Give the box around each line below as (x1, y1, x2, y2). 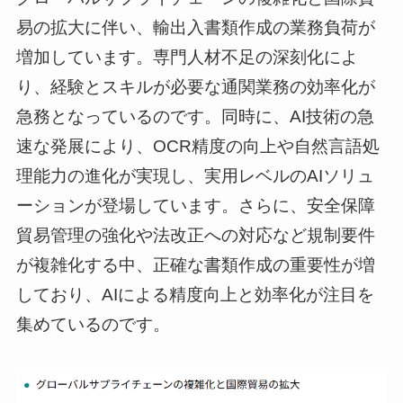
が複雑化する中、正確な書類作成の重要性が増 (15, 255, 375, 274)
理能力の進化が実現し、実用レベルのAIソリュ (15, 166, 374, 185)
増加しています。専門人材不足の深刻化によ (15, 47, 358, 67)
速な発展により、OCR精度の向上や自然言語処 (15, 136, 380, 156)
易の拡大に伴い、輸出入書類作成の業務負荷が (15, 17, 375, 37)
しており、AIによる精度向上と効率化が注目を (15, 284, 374, 304)
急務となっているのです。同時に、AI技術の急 (15, 106, 374, 126)
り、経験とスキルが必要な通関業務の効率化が (15, 76, 375, 96)
